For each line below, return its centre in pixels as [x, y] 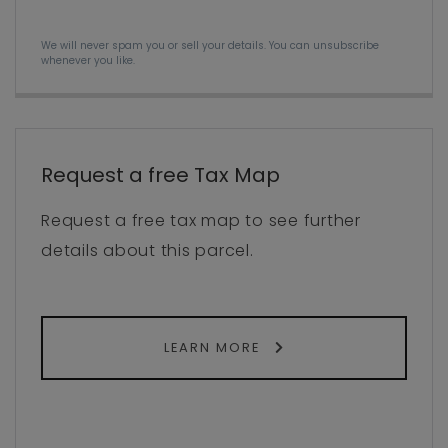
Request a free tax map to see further [201, 221]
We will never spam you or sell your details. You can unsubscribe [210, 46]
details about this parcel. [147, 251]
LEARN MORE [214, 348]
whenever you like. [88, 61]
